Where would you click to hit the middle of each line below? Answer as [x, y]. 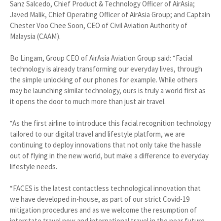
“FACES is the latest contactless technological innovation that [105, 188]
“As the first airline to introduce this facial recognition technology [110, 123]
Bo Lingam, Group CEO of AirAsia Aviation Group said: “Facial [101, 58]
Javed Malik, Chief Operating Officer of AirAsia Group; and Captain [110, 15]
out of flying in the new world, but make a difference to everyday [109, 156]
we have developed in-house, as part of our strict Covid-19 [100, 199]
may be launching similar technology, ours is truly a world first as [108, 91]
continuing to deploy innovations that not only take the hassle [106, 145]
